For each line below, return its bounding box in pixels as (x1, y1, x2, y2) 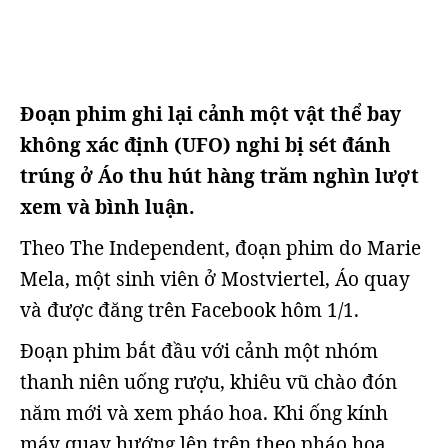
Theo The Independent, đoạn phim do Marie (20, 235, 421, 261)
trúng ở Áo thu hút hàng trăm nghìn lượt (20, 163, 419, 189)
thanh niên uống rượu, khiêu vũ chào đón (20, 369, 397, 395)
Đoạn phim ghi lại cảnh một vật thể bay (20, 101, 401, 127)
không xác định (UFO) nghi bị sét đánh (20, 132, 391, 158)
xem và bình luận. (20, 194, 195, 220)
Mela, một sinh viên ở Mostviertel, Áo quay (20, 266, 410, 292)
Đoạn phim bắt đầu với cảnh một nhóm (20, 338, 378, 364)
